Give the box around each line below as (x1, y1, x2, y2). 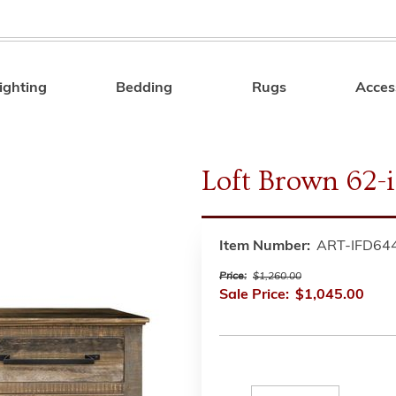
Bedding (116, 81, 173, 95)
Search (272, 84, 319, 98)
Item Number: (219, 240, 310, 254)
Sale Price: (219, 288, 289, 302)
